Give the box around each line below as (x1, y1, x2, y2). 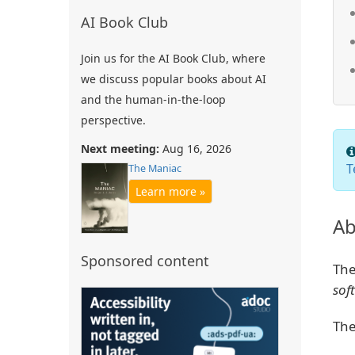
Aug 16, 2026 (159, 141, 231, 156)
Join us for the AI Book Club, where (81, 51, 265, 66)
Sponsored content (81, 251, 209, 271)
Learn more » (136, 184, 205, 199)
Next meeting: (81, 141, 159, 156)
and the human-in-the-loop (81, 92, 226, 107)
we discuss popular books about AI (81, 71, 266, 86)
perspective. (81, 113, 146, 128)
